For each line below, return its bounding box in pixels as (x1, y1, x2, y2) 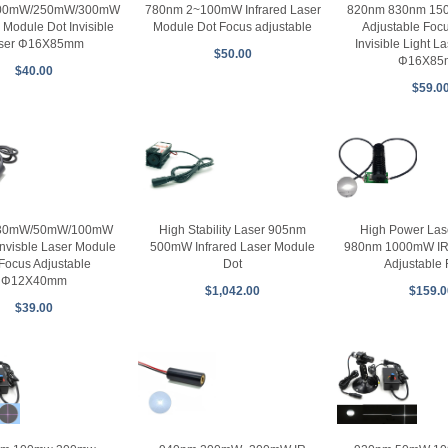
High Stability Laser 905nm (159, 223, 307, 238)
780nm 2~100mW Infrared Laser (144, 3, 321, 18)
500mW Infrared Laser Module (150, 240, 316, 255)
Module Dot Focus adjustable (153, 20, 313, 35)
